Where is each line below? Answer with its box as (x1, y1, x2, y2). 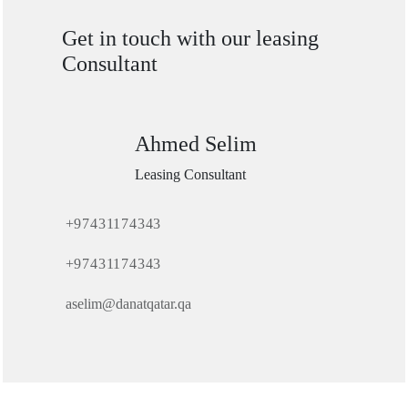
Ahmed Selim (134, 132, 257, 157)
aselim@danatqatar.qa (65, 296, 191, 312)
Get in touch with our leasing (61, 26, 319, 51)
